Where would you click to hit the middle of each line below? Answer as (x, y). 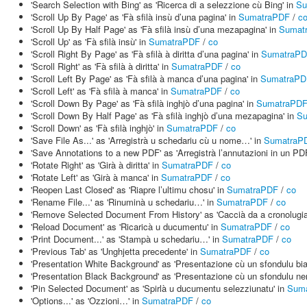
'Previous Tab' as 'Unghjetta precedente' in (115, 251)
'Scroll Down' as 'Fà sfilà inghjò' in (99, 128)
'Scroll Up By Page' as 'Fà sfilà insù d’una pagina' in (135, 17)
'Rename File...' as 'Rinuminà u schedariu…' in (124, 202)
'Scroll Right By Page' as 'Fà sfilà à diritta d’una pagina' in (146, 54)
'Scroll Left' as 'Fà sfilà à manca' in (101, 91)
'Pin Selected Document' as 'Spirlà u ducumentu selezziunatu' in (159, 288)
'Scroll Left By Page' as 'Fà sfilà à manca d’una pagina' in (146, 78)
